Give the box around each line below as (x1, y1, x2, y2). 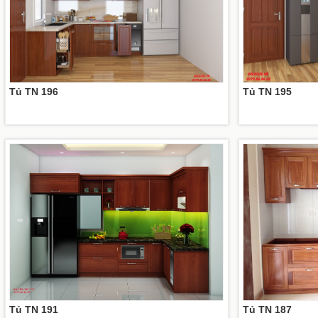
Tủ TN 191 (9, 304, 58, 315)
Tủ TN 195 (242, 86, 292, 97)
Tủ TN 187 (242, 304, 292, 315)
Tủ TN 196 (9, 86, 58, 97)
